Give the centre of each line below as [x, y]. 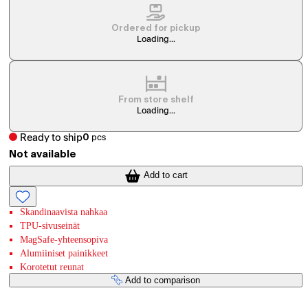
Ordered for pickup [156, 29]
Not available [43, 155]
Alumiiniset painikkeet [64, 253]
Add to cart [165, 175]
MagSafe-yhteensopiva [64, 239]
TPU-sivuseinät [50, 225]
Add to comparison [163, 280]
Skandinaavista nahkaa [64, 212]
